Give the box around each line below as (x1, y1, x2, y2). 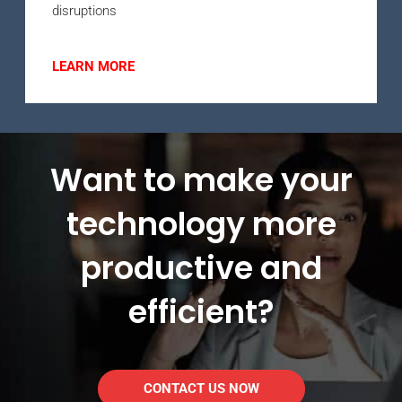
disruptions (52, 2, 117, 19)
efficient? (127, 289, 275, 334)
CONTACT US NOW (143, 380, 259, 397)
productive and (80, 245, 322, 290)
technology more (66, 201, 336, 246)
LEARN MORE (52, 57, 135, 74)
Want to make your (49, 157, 353, 202)
